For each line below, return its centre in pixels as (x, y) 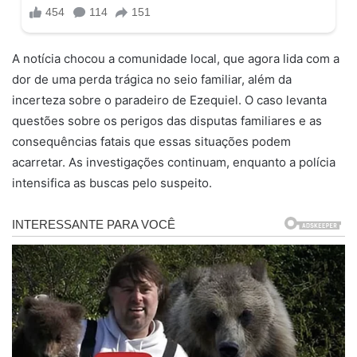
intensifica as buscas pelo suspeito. (112, 182)
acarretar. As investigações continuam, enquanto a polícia (174, 162)
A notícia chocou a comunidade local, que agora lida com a (176, 58)
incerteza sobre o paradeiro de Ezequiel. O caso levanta (169, 100)
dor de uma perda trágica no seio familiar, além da (152, 79)
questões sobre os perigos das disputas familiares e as (167, 120)
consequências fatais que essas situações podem (151, 141)
